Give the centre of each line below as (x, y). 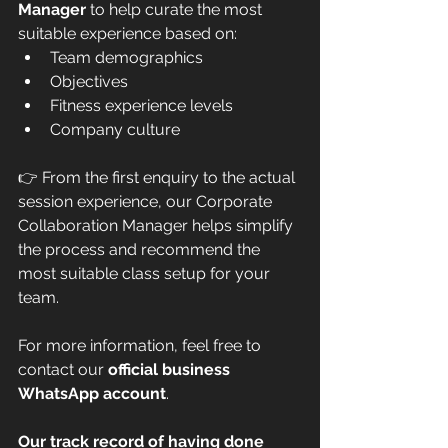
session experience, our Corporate (147, 201)
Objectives (89, 81)
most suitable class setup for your (146, 273)
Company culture (115, 129)
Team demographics (126, 57)
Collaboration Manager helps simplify (157, 225)
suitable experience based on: (127, 33)
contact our (63, 369)
